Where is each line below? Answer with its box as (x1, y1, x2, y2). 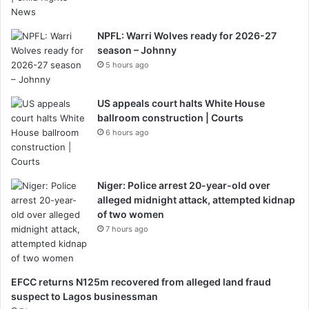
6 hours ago (106, 128, 149, 137)
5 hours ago (106, 60, 149, 70)
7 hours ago (106, 224, 148, 234)
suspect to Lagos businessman (11, 290, 158, 302)
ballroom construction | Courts (97, 112, 243, 123)
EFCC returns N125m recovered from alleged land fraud (11, 276, 271, 288)
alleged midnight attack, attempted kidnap (97, 194, 295, 206)
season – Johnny (97, 44, 177, 56)
